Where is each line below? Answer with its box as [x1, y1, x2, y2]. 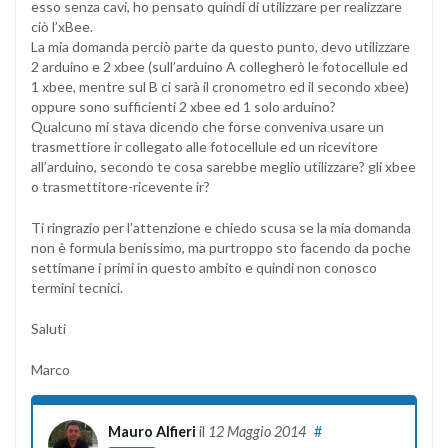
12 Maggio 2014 [208, 422, 306, 440]
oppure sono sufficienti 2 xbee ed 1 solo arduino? [31, 97, 336, 115]
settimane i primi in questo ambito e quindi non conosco [31, 258, 377, 276]
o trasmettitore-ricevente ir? [31, 177, 210, 195]
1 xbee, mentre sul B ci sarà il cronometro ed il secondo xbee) [31, 77, 409, 95]
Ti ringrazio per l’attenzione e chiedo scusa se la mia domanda [31, 218, 411, 236]
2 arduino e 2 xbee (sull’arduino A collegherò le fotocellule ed [31, 57, 408, 75]
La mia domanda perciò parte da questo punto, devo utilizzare [31, 37, 410, 55]
